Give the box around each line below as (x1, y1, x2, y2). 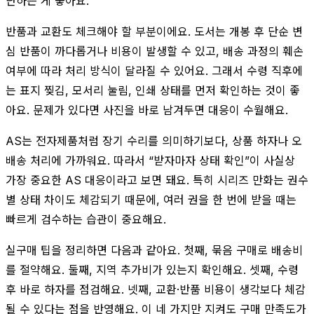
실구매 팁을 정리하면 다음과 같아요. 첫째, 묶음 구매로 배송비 (6, 243, 303, 257)
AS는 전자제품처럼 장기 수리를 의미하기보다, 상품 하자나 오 (6, 133, 302, 148)
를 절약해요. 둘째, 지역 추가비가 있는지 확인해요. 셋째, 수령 (6, 262, 299, 277)
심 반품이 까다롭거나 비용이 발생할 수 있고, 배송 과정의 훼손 (6, 43, 303, 58)
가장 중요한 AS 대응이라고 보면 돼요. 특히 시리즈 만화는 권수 (6, 172, 308, 187)
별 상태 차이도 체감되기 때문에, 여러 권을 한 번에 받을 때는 (6, 192, 296, 207)
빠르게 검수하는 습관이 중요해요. (6, 212, 166, 226)
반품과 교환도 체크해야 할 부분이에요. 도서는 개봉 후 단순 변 (6, 24, 303, 39)
